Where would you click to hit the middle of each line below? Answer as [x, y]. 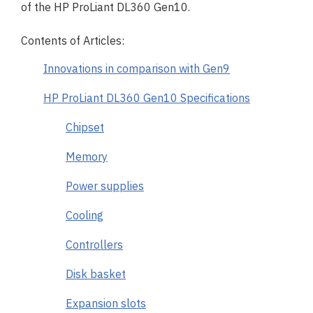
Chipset [85, 127]
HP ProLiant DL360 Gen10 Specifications [147, 98]
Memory [87, 156]
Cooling [85, 215]
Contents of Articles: [73, 41]
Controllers [94, 245]
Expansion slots [106, 303]
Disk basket [96, 274]
